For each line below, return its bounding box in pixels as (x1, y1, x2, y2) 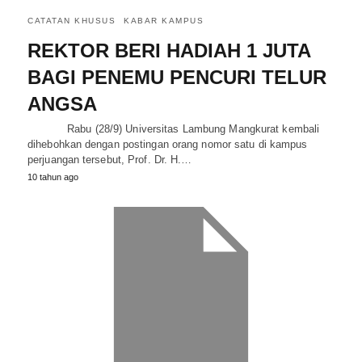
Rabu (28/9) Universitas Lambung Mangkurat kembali (27, 123, 320, 135)
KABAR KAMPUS (124, 16, 204, 25)
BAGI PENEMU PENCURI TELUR (27, 66, 326, 88)
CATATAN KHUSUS (27, 16, 116, 25)
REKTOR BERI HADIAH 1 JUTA (27, 40, 310, 61)
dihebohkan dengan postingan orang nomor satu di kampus (27, 138, 308, 150)
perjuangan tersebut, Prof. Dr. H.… (27, 154, 192, 166)
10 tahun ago (27, 172, 78, 182)
